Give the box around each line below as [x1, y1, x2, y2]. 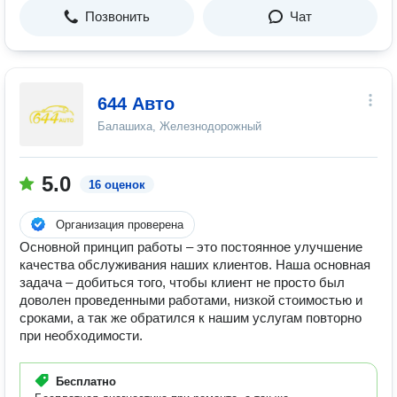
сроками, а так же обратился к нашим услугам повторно [19, 310, 362, 325]
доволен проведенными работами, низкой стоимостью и [19, 292, 362, 307]
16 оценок [89, 178, 145, 191]
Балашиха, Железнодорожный [97, 120, 261, 133]
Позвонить [85, 9, 150, 24]
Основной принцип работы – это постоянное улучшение [19, 239, 362, 254]
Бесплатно [56, 375, 116, 388]
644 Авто [97, 94, 175, 113]
